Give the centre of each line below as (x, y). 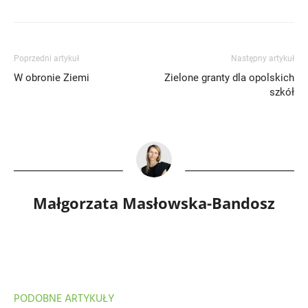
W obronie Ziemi (52, 78)
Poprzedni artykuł (46, 59)
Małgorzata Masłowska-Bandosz (154, 203)
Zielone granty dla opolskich (229, 78)
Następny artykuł (263, 59)
